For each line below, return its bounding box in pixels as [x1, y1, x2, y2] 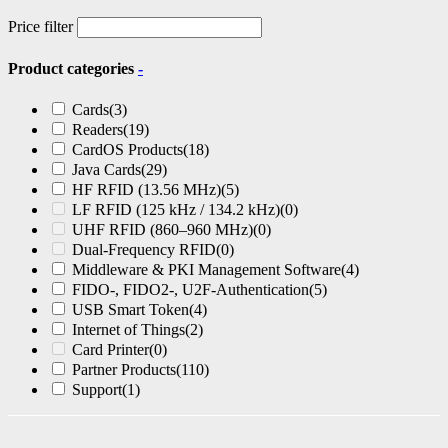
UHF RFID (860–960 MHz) [72, 220, 253, 238]
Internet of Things [72, 320, 185, 338]
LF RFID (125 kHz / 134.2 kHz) [72, 200, 280, 218]
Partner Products [72, 360, 176, 378]
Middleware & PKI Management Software [72, 260, 341, 278]
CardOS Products [72, 140, 183, 158]
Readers [72, 120, 123, 138]
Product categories [8, 59, 138, 77]
